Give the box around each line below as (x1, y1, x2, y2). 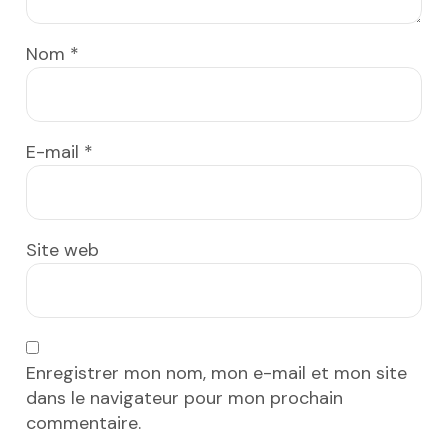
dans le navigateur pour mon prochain (26, 386, 343, 411)
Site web (26, 238, 99, 263)
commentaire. (26, 411, 141, 436)
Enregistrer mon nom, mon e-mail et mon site (26, 361, 407, 386)
